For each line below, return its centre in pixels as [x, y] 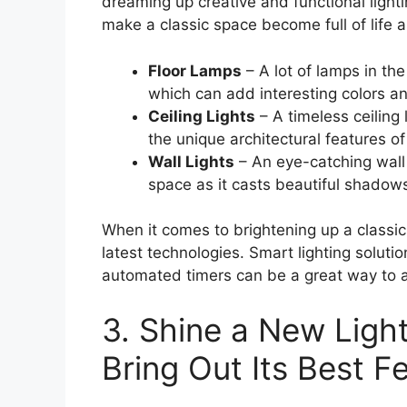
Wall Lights [191, 161]
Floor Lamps [195, 70]
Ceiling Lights [202, 116]
